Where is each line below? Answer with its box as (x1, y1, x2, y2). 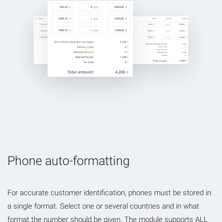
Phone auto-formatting (7, 153, 130, 168)
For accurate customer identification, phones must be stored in (7, 188, 211, 197)
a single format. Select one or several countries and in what (7, 201, 199, 211)
